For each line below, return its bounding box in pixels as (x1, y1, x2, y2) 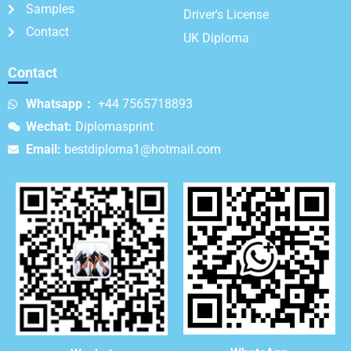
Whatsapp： (25, 96, 95, 111)
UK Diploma (183, 30, 249, 45)
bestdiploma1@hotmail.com (60, 141, 221, 157)
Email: (25, 141, 61, 157)
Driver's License (183, 6, 269, 22)
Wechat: (25, 118, 72, 134)
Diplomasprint (71, 118, 154, 134)
